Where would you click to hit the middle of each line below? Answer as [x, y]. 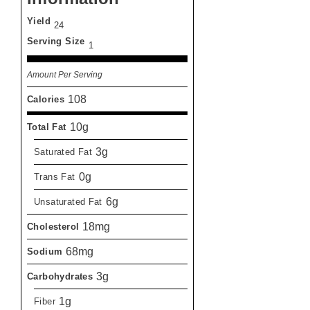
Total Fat [47, 127]
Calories [46, 99]
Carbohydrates [60, 276]
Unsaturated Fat [68, 201]
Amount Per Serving [65, 74]
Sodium [45, 251]
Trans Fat [55, 176]
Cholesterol [53, 226]
